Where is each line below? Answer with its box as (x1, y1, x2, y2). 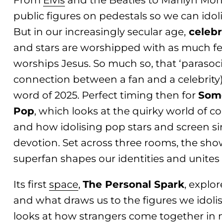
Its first (13, 178, 50, 191)
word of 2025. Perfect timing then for (13, 89, 199, 102)
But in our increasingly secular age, (13, 26, 186, 38)
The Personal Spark (83, 178, 185, 191)
